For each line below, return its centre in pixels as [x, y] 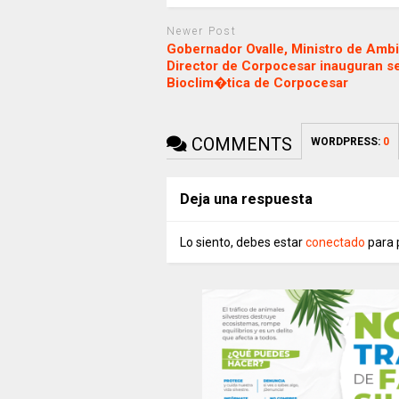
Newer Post [201, 31]
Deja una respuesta [246, 199]
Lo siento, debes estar [242, 243]
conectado [335, 243]
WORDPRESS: [346, 142]
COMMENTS [239, 145]
